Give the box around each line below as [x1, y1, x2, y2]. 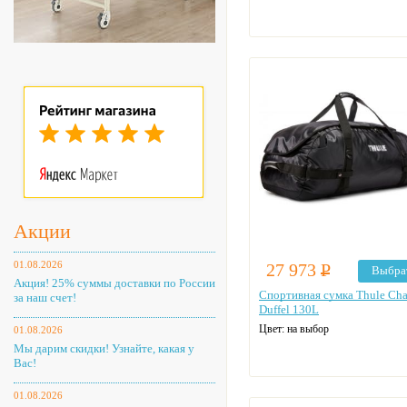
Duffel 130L [259, 303, 319, 316]
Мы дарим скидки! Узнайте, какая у [14, 342, 194, 355]
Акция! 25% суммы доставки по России [14, 276, 215, 290]
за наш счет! [14, 291, 76, 304]
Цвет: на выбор [259, 323, 329, 335]
